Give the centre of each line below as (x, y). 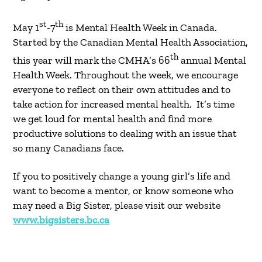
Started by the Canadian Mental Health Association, (131, 42)
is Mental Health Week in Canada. (140, 27)
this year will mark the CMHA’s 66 (92, 60)
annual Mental (213, 60)
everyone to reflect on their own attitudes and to (122, 89)
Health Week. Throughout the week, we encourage (126, 75)
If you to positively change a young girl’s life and (122, 176)
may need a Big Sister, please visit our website (117, 205)
